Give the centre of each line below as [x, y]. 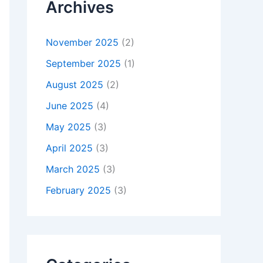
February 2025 [78, 190]
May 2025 [68, 127]
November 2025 [82, 43]
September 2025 [83, 64]
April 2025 [69, 148]
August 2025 [75, 85]
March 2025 [73, 169]
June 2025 [70, 106]
